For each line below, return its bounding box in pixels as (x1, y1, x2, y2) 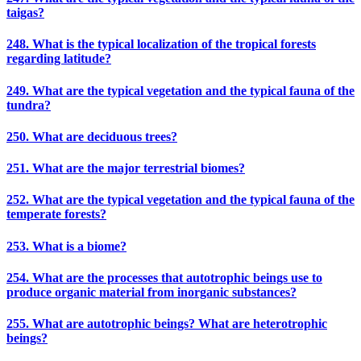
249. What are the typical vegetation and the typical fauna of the (6, 83, 355, 98)
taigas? (6, 6, 44, 20)
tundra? (6, 98, 51, 112)
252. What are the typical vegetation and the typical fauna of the (6, 193, 355, 207)
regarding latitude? (6, 52, 111, 66)
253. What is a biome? (6, 239, 127, 253)
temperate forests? (6, 207, 106, 222)
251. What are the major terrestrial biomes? (6, 161, 245, 176)
